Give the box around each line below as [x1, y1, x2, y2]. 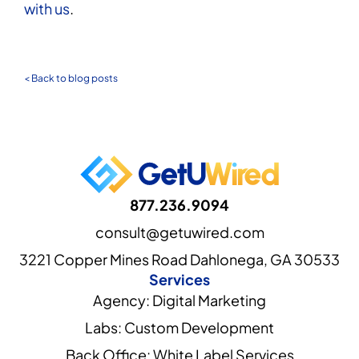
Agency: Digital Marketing [93, 290, 266, 309]
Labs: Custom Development [85, 317, 274, 337]
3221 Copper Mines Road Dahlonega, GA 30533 [19, 249, 340, 268]
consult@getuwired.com [95, 222, 264, 241]
